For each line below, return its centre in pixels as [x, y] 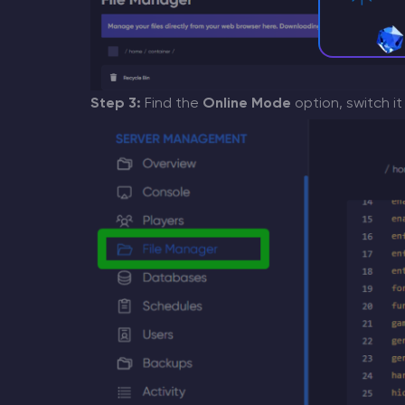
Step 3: [115, 104]
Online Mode [246, 104]
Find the [171, 104]
